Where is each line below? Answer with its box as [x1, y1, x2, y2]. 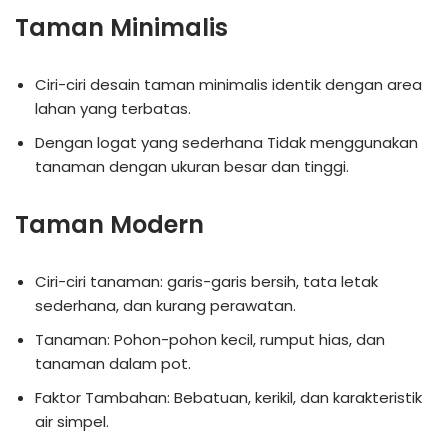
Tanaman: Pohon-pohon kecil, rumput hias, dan [35, 328, 385, 350]
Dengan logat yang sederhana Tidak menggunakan [35, 131, 418, 153]
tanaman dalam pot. [35, 352, 191, 374]
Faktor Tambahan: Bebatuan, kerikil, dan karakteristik [35, 386, 422, 408]
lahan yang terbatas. [35, 97, 191, 119]
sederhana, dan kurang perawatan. [35, 294, 296, 316]
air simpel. [35, 410, 109, 432]
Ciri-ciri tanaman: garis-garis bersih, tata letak [35, 270, 378, 292]
